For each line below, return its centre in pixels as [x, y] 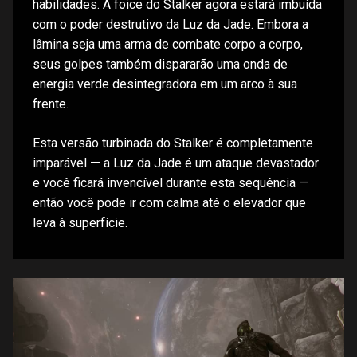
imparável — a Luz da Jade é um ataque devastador [176, 163]
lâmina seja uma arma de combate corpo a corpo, [168, 44]
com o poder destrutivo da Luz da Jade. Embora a [171, 24]
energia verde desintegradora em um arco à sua [165, 84]
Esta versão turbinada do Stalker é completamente [173, 143]
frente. [51, 104]
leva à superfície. [80, 223]
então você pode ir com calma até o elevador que [169, 203]
